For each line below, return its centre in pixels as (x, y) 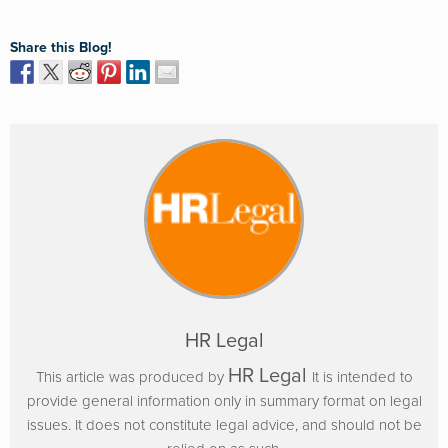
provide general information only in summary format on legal (224, 401)
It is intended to (362, 377)
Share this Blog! (61, 47)
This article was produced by (131, 377)
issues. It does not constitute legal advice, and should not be (224, 425)
